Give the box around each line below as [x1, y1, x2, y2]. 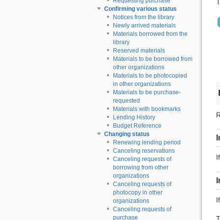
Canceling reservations [112, 147, 175, 155]
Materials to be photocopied [112, 72, 187, 80]
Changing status [104, 131, 150, 138]
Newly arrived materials [112, 22, 176, 29]
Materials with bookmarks [112, 106, 181, 113]
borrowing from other [112, 164, 168, 171]
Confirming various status [104, 5, 177, 13]
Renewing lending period [112, 139, 181, 146]
